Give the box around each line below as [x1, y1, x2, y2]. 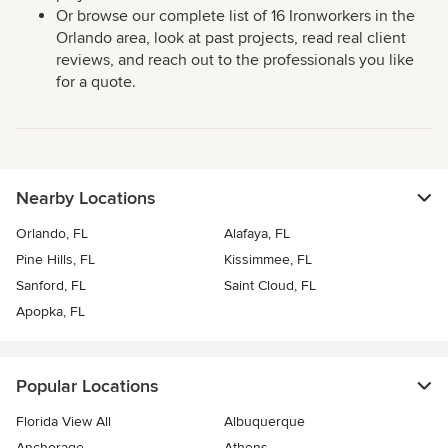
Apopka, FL [16, 303, 85, 320]
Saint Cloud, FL [224, 277, 316, 294]
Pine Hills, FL [16, 251, 95, 268]
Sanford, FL [16, 277, 86, 294]
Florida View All [16, 413, 111, 430]
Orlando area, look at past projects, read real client [56, 28, 406, 48]
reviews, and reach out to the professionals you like [56, 50, 414, 70]
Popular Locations [16, 375, 158, 397]
